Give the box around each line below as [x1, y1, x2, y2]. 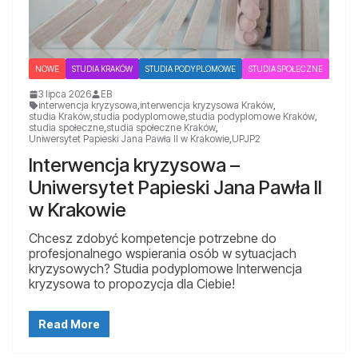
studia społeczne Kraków [106, 121, 216, 133]
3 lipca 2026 [38, 87, 91, 100]
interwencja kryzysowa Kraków [140, 98, 273, 111]
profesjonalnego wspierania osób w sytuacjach [29, 245, 296, 261]
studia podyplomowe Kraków [188, 109, 315, 122]
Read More [38, 316, 100, 331]
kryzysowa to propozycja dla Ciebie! [29, 275, 235, 292]
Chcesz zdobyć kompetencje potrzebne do [29, 229, 276, 246]
